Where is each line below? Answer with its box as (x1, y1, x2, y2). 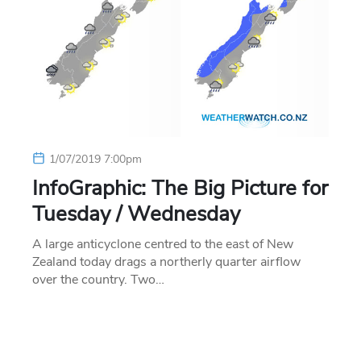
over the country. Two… (32, 270, 164, 288)
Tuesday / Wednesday (32, 199, 240, 228)
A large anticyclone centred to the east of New (32, 234, 293, 253)
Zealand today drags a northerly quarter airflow (32, 252, 301, 271)
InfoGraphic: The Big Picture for (32, 173, 328, 202)
